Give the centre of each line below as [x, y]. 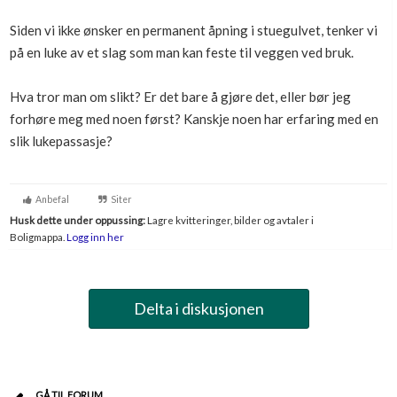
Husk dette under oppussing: [78, 220]
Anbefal [51, 199]
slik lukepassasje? [61, 141]
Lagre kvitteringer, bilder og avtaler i [230, 220]
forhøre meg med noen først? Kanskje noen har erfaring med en [194, 119]
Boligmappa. [37, 237]
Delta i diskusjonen [198, 308]
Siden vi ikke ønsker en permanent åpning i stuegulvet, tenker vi [194, 30]
